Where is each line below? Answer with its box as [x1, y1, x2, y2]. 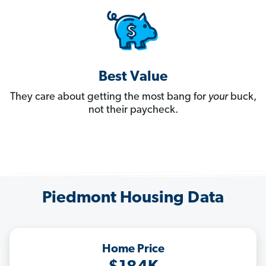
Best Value [99, 70, 167, 85]
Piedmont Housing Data [42, 190, 224, 207]
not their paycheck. [88, 104, 178, 116]
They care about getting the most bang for [9, 91, 208, 103]
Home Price [102, 243, 164, 256]
